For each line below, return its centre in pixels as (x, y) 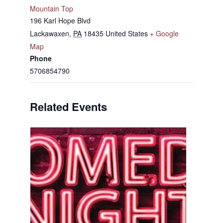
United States (127, 34)
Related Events (68, 107)
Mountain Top (52, 9)
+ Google (164, 34)
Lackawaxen (50, 34)
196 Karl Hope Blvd (60, 21)
